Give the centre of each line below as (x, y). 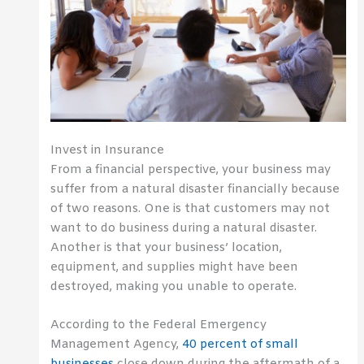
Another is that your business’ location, (167, 247)
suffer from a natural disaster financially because (195, 189)
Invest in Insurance (108, 150)
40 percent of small (240, 345)
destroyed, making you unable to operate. (174, 286)
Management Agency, (117, 345)
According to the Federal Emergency (159, 325)
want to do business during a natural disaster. (184, 228)
